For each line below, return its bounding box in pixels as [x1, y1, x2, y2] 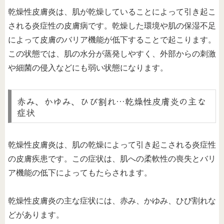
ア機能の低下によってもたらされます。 [8, 168, 152, 177]
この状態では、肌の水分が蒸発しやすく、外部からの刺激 [8, 49, 216, 58]
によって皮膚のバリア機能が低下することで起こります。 [8, 35, 216, 44]
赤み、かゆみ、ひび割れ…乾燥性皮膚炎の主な [16, 94, 206, 107]
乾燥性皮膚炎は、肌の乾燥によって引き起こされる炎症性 [8, 140, 216, 149]
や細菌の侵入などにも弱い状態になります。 [8, 63, 168, 72]
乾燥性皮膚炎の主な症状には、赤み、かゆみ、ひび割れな [8, 196, 216, 205]
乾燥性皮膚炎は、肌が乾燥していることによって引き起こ [8, 7, 216, 16]
